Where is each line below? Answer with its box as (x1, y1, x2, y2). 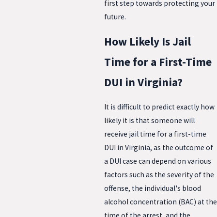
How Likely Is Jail (104, 34, 191, 48)
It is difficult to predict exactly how (104, 102, 215, 111)
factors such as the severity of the (104, 170, 214, 179)
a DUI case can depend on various (104, 156, 211, 166)
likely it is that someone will (104, 115, 195, 125)
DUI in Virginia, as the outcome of (104, 142, 213, 152)
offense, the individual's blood (104, 183, 201, 193)
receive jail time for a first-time (104, 129, 206, 139)
